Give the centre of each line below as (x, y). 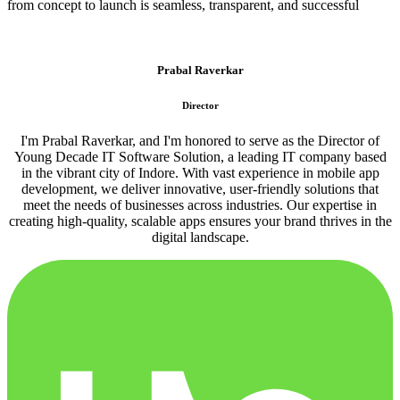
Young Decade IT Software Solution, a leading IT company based (200, 156)
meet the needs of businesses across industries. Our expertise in (200, 204)
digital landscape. (200, 237)
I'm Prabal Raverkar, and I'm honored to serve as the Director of (200, 140)
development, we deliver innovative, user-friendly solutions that (200, 188)
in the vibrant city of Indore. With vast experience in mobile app (200, 172)
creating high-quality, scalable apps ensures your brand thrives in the (200, 221)
